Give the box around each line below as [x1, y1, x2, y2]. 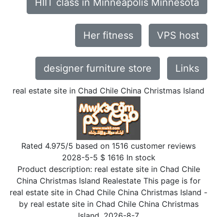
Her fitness [83, 30, 133, 41]
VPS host [157, 30, 199, 41]
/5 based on [65, 141, 112, 151]
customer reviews [128, 141, 196, 151]
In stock [126, 153, 155, 162]
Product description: [17, 164, 94, 174]
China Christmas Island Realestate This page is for [16, 176, 201, 186]
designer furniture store [44, 62, 152, 74]
